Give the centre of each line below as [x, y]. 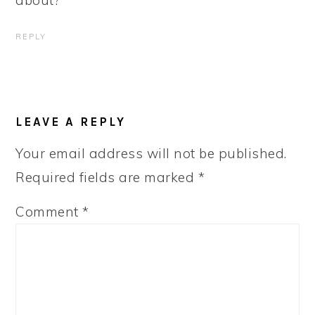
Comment [49, 212]
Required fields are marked [107, 177]
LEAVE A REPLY [71, 122]
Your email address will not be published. [151, 153]
